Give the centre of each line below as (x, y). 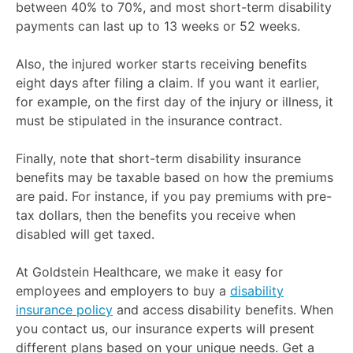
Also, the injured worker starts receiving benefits (161, 64)
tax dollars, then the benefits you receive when (156, 215)
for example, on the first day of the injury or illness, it (175, 102)
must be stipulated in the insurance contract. (149, 121)
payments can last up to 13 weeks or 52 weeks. (160, 26)
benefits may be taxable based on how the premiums (175, 177)
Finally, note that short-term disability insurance (158, 158)
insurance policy (64, 310)
